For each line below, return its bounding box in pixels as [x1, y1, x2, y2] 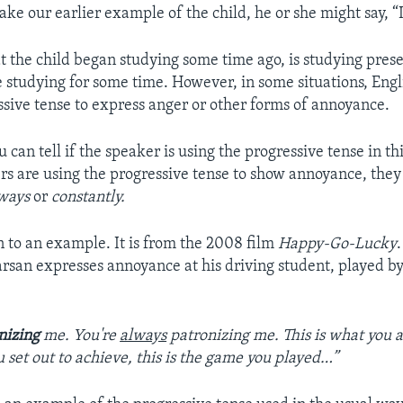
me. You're [40, 327, 121, 345]
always [120, 327, 167, 345]
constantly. [51, 188, 126, 206]
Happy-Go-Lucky [278, 235, 398, 253]
